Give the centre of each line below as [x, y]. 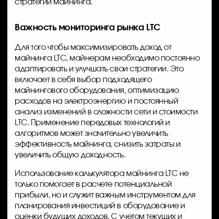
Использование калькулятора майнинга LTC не [102, 173]
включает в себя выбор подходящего [83, 79]
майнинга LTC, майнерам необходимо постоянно [107, 58]
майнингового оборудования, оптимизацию [97, 90]
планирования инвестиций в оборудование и [100, 206]
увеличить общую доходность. [70, 155]
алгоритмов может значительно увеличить [91, 133]
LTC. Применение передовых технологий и [92, 122]
